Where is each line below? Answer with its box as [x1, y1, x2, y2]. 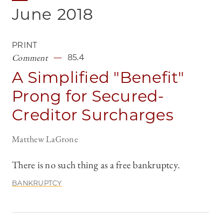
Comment [12, 52, 48, 64]
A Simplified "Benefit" [12, 68, 184, 87]
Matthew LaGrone [12, 133, 78, 145]
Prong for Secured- [12, 86, 164, 106]
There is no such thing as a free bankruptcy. [12, 158, 180, 172]
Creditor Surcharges [12, 105, 174, 125]
